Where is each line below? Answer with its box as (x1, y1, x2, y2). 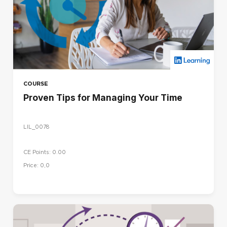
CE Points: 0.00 (23, 149, 66, 156)
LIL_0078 (23, 124, 49, 131)
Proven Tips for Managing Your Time (23, 92, 182, 103)
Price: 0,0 (23, 162, 50, 169)
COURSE (23, 80, 48, 87)
